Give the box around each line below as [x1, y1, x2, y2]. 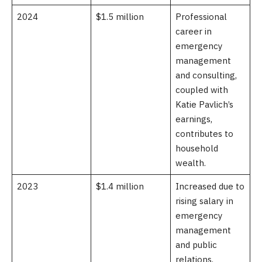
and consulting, [175, 70, 237, 81]
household [175, 143, 218, 154]
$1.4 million [95, 181, 144, 192]
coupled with [175, 84, 228, 96]
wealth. [175, 157, 206, 169]
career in [175, 26, 212, 37]
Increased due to [175, 181, 244, 192]
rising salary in [175, 195, 233, 207]
